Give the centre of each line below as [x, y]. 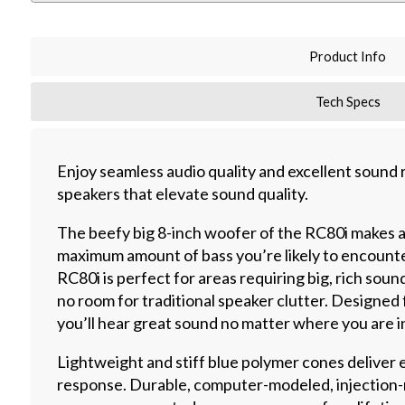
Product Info [348, 57]
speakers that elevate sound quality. [183, 194]
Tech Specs [348, 102]
